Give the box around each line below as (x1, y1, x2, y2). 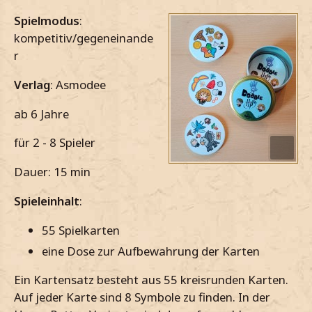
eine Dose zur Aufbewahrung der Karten (42, 242, 260, 259)
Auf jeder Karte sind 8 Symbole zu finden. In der (14, 289, 270, 306)
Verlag (14, 76, 50, 93)
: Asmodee (50, 76, 106, 93)
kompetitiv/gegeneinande (14, 30, 153, 47)
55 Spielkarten (42, 221, 120, 238)
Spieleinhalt (14, 192, 79, 209)
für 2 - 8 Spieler (14, 134, 95, 151)
